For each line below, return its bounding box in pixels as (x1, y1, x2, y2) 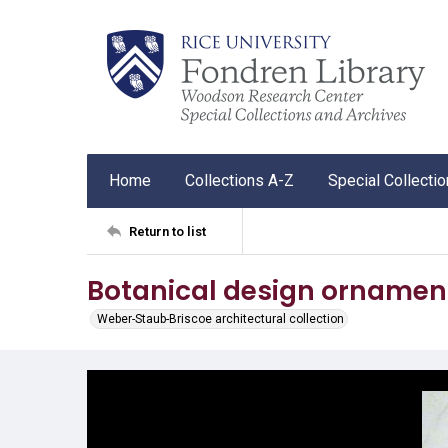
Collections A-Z (185, 171, 294, 190)
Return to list (129, 223, 206, 239)
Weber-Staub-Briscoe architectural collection (97, 312, 344, 326)
